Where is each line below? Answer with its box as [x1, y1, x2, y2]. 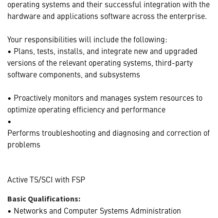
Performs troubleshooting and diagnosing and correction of [7, 127, 210, 138]
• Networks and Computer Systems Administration [7, 204, 181, 216]
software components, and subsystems [7, 68, 140, 79]
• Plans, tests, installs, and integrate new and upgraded [7, 45, 198, 56]
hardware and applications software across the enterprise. [7, 10, 207, 21]
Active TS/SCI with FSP [7, 173, 85, 184]
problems [7, 138, 40, 149]
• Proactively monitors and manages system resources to [7, 91, 202, 103]
